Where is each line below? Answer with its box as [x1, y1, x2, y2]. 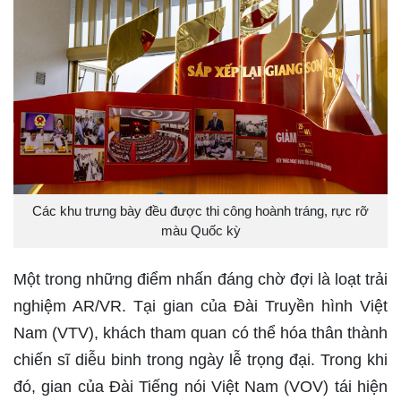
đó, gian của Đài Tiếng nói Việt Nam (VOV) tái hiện [13, 378, 388, 397]
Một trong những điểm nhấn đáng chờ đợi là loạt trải [13, 270, 388, 289]
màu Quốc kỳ [160, 223, 241, 239]
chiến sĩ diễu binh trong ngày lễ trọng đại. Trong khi [13, 351, 388, 370]
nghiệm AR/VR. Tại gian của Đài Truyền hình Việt [13, 297, 388, 316]
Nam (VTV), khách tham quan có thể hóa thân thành [13, 324, 388, 343]
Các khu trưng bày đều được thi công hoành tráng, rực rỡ [32, 203, 369, 219]
